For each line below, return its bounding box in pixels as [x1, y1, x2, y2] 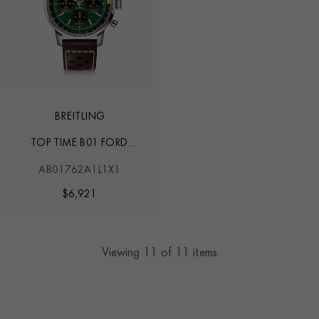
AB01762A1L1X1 [38, 165, 120, 175]
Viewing [102, 248, 143, 259]
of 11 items [157, 248, 217, 259]
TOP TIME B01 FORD [30, 139, 128, 148]
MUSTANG [53, 154, 105, 163]
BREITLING [53, 112, 105, 122]
